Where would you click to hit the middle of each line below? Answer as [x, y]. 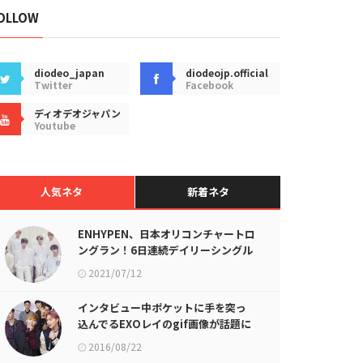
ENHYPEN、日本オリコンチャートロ [167, 234]
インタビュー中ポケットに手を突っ [162, 307]
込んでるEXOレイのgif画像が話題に [164, 324]
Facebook [210, 85]
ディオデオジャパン [77, 113]
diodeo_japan [69, 73]
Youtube [55, 125]
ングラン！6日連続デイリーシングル [165, 250]
